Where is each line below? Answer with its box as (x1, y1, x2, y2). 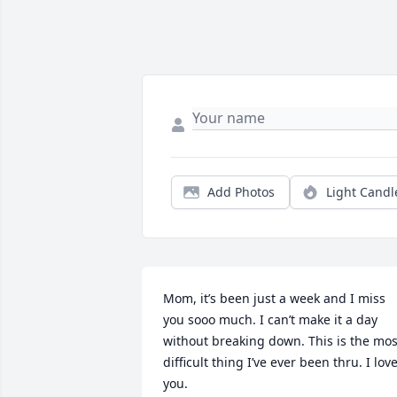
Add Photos (207, 183, 275, 201)
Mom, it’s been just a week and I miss (163, 290, 385, 307)
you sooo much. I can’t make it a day (163, 311, 378, 329)
